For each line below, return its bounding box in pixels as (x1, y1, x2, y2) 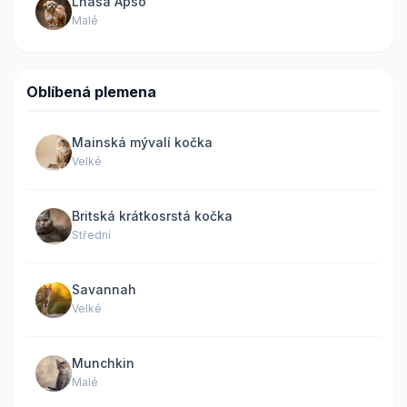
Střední (72, 228, 111, 242)
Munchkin (72, 355, 134, 371)
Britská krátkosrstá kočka (72, 208, 233, 223)
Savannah (72, 282, 136, 297)
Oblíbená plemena (26, 82, 156, 101)
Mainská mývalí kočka (72, 134, 213, 150)
